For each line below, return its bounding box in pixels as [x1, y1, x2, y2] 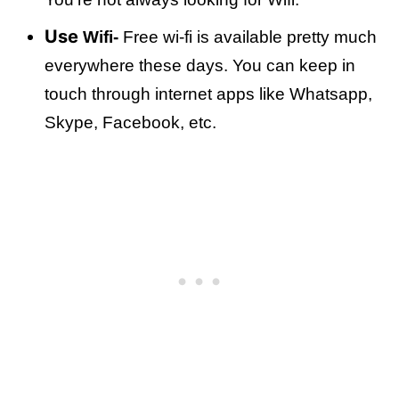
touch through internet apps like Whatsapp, [45, 85, 372, 103]
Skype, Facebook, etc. [45, 113, 216, 132]
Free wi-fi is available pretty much [118, 28, 377, 46]
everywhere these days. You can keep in [45, 56, 355, 75]
